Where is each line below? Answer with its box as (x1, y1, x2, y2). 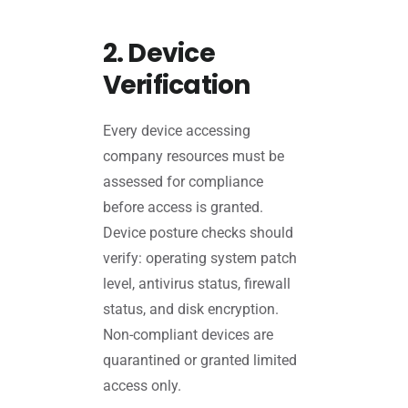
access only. (102, 376, 181, 394)
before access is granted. (102, 198, 263, 216)
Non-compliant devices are (102, 325, 273, 343)
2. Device (102, 36, 215, 72)
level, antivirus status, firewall (102, 274, 291, 292)
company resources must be (102, 147, 284, 165)
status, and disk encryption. (102, 300, 279, 318)
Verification (102, 67, 250, 104)
